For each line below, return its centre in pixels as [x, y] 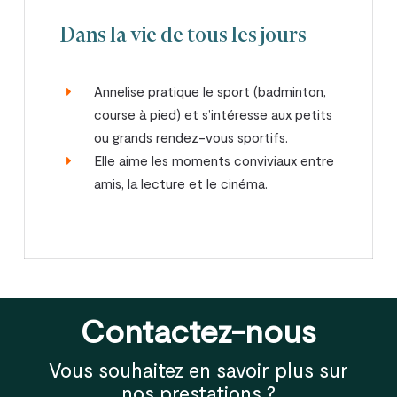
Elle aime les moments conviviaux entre [214, 161]
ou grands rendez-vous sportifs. [191, 138]
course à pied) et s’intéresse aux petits [214, 115]
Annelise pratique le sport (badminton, [210, 92]
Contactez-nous [198, 330]
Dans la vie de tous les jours [184, 37]
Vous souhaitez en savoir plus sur [198, 369]
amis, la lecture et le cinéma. [181, 184]
